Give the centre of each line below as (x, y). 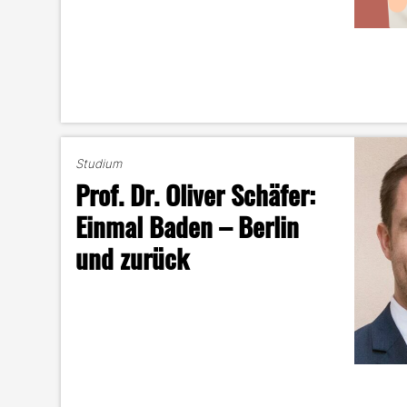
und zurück (133, 258)
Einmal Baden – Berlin (188, 226)
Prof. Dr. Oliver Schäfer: (196, 194)
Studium (99, 164)
